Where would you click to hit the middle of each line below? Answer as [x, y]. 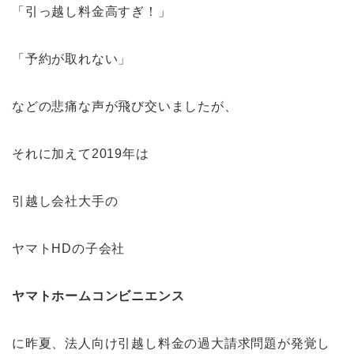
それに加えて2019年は [81, 154]
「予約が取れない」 [72, 59]
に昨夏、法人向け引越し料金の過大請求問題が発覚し [171, 343]
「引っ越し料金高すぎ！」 [92, 11]
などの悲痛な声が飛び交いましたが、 [125, 106]
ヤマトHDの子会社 [69, 249]
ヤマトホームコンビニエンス [98, 296]
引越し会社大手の [65, 201]
